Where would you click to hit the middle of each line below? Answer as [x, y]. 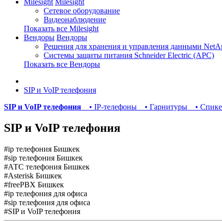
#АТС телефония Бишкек [47, 167]
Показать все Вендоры [62, 64]
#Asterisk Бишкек [33, 176]
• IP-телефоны [111, 107]
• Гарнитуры [164, 107]
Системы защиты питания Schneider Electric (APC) [129, 55]
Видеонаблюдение [75, 20]
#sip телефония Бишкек [43, 158]
